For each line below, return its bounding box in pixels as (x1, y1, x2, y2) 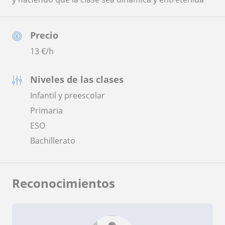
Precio (30, 29, 58, 41)
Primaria (30, 104, 63, 116)
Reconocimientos (12, 174, 115, 191)
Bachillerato (30, 135, 75, 146)
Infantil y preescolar (30, 89, 105, 101)
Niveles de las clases (30, 73, 124, 85)
